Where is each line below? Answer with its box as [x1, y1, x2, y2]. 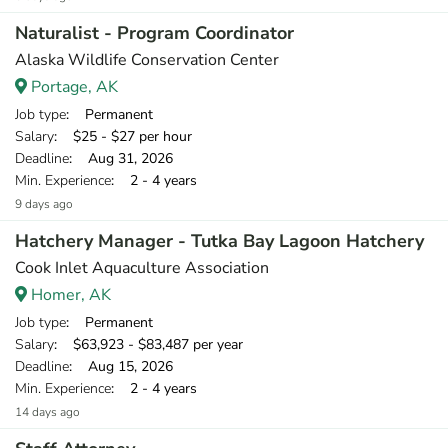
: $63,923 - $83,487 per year [54, 335, 243, 354]
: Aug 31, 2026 [69, 149, 173, 168]
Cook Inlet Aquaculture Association [15, 257, 269, 279]
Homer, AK [27, 284, 111, 306]
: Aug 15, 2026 [69, 357, 173, 376]
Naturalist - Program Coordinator [15, 21, 294, 45]
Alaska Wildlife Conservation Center [15, 49, 279, 71]
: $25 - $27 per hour [54, 127, 192, 146]
